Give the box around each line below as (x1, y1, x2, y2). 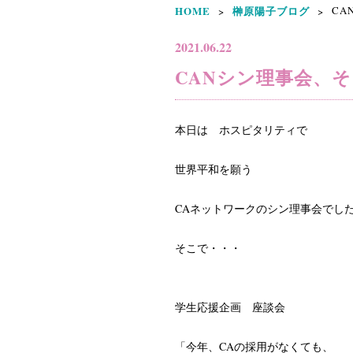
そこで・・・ (175, 240, 241, 255)
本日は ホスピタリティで (175, 122, 307, 137)
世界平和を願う (175, 162, 252, 176)
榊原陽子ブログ (232, 3, 310, 18)
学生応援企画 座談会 (175, 299, 285, 314)
